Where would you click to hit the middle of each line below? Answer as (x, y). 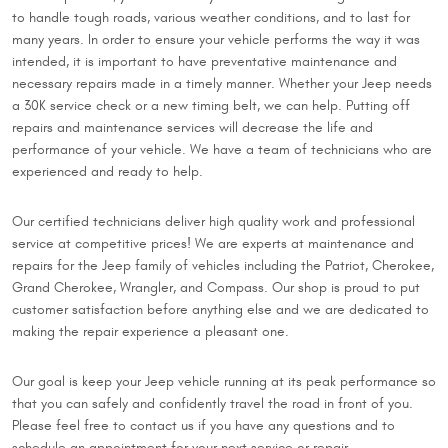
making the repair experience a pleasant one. (150, 331)
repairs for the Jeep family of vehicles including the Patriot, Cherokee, (223, 265)
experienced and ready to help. (107, 171)
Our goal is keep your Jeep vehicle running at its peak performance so (224, 381)
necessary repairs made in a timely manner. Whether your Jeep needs (222, 83)
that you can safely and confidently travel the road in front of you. (212, 403)
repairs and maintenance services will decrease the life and (192, 127)
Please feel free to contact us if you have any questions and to (203, 425)
